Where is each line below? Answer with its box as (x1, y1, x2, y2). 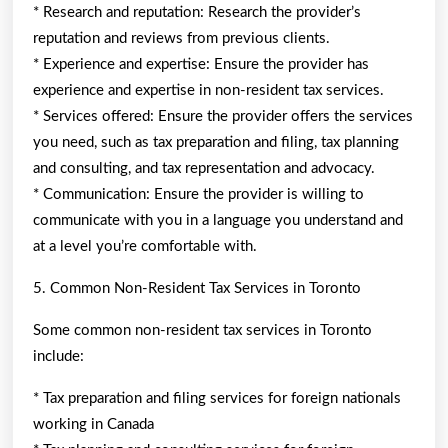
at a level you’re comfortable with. (33, 238, 257, 254)
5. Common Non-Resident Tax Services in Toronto (33, 280, 361, 296)
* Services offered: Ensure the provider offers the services (33, 108, 413, 124)
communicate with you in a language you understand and (33, 212, 403, 228)
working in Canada (33, 416, 154, 432)
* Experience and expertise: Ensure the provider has (33, 56, 369, 72)
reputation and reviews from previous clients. (33, 30, 330, 46)
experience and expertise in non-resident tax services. (33, 82, 384, 98)
